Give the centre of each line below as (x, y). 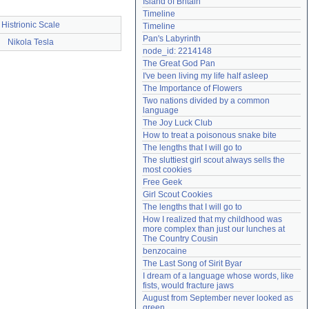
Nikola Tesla (31, 42)
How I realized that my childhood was (212, 219)
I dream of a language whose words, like (218, 276)
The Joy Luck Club (178, 123)
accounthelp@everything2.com (240, 10)
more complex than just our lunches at (214, 229)
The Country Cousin (180, 239)
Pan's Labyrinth (172, 39)
